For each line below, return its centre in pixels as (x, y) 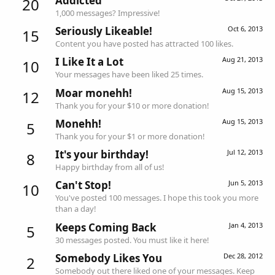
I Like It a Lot (89, 62)
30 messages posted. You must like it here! (132, 240)
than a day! (76, 209)
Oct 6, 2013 (245, 28)
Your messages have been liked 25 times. (129, 75)
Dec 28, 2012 (243, 256)
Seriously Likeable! (104, 31)
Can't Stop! (83, 185)
